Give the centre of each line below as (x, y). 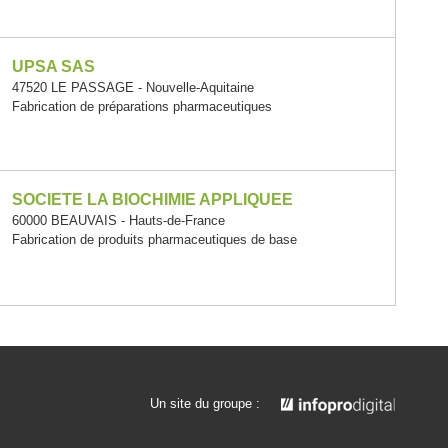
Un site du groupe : (205, 404)
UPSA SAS (54, 67)
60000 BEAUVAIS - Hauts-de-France (119, 221)
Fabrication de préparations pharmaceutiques (142, 107)
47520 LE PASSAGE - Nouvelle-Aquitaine (133, 88)
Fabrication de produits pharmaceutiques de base (155, 240)
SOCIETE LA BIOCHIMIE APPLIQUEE (153, 200)
